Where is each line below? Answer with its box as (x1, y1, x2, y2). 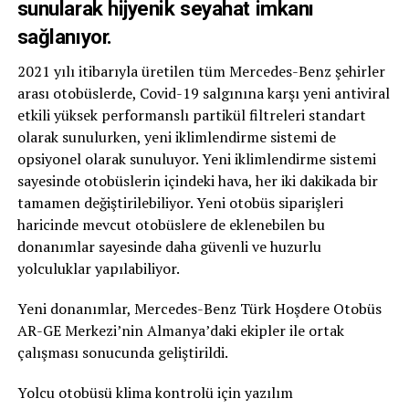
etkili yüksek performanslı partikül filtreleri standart (16, 105, 366, 125)
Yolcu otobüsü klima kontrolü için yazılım (16, 383, 293, 403)
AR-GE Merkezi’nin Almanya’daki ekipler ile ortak (16, 320, 344, 341)
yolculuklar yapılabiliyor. (16, 258, 180, 278)
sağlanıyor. (16, 25, 112, 48)
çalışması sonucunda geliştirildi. (16, 342, 228, 362)
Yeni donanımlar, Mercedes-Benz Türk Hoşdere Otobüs (16, 299, 382, 319)
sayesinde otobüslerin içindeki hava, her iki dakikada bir (16, 171, 378, 191)
